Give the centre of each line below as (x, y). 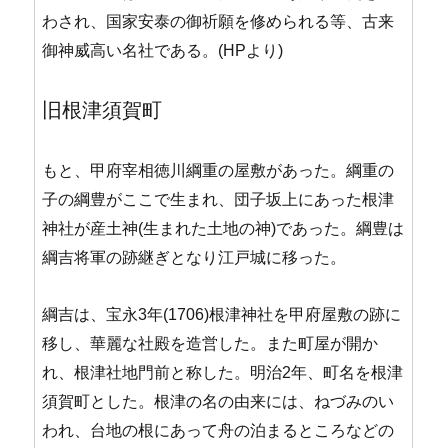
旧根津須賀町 (102, 110)
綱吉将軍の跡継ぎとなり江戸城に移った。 (194, 257)
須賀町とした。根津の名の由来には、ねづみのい (218, 401)
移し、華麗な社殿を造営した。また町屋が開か (210, 343)
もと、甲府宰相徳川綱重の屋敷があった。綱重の (218, 170)
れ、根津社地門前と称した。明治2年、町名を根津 (223, 372)
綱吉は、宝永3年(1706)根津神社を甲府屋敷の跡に (222, 314)
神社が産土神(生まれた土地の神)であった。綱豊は (223, 228)
